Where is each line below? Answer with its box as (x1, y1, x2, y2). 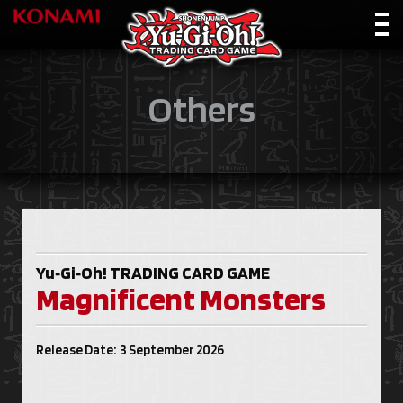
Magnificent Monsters (36, 280, 326, 318)
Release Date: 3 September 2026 (36, 342, 224, 358)
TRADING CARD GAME (110, 263, 270, 283)
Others (148, 86, 255, 131)
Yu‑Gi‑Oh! (36, 263, 110, 283)
